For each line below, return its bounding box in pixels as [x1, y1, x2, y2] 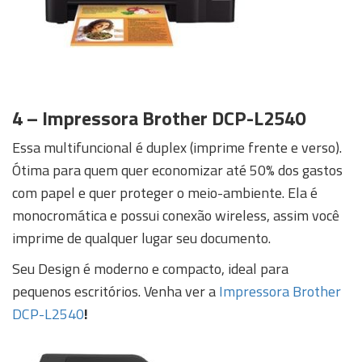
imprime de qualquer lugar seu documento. [12, 226, 271, 249]
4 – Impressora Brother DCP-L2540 [12, 103, 305, 133]
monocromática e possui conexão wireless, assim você [12, 204, 339, 226]
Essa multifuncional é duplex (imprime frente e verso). [12, 136, 342, 158]
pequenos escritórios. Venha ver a [12, 280, 219, 302]
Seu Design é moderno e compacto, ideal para [12, 257, 288, 280]
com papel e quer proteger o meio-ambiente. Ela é [12, 181, 318, 204]
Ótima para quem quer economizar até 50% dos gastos [12, 158, 343, 181]
